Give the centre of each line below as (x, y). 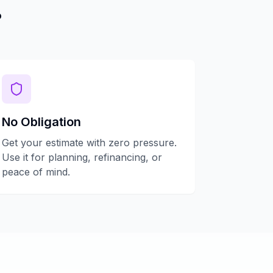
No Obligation (41, 122)
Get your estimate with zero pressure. (89, 143)
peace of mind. (36, 172)
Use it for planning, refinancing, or (82, 157)
